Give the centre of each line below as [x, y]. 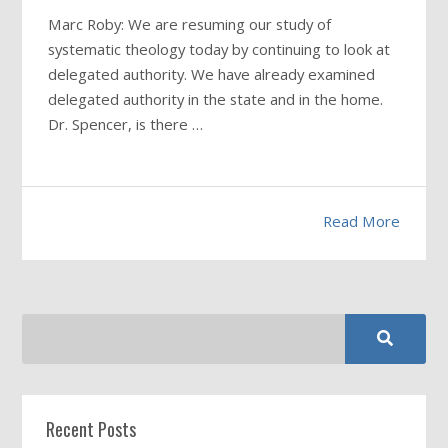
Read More [361, 220]
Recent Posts [91, 429]
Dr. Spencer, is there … [126, 123]
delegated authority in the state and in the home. [216, 98]
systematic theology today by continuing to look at [219, 48]
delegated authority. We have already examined [212, 73]
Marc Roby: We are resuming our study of [190, 23]
